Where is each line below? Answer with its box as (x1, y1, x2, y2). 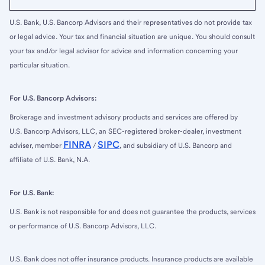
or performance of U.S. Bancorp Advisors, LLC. (9, 222, 156, 231)
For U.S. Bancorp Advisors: (9, 94, 96, 103)
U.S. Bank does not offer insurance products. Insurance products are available (9, 255, 253, 264)
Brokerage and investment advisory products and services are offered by (9, 113, 238, 122)
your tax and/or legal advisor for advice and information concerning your (9, 47, 238, 56)
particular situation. (9, 61, 70, 70)
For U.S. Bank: (9, 189, 54, 198)
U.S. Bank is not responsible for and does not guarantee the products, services (9, 208, 256, 216)
